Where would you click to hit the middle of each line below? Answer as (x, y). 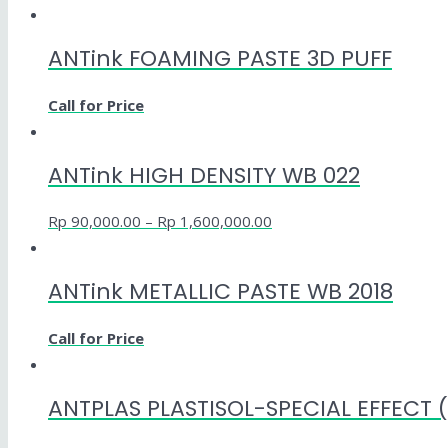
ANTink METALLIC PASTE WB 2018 (220, 292)
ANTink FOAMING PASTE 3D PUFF (220, 59)
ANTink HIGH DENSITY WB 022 (204, 175)
